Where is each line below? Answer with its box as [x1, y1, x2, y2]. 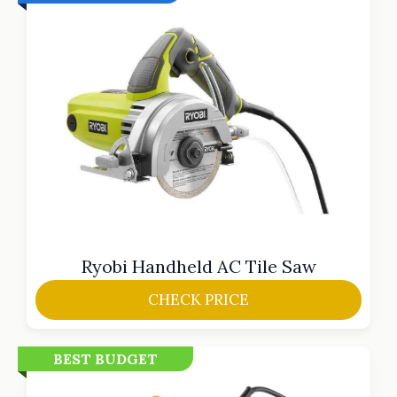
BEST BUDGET [53, 349, 158, 368]
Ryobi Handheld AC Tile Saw [81, 254, 316, 277]
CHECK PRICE [148, 289, 249, 309]
